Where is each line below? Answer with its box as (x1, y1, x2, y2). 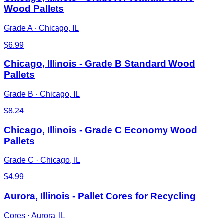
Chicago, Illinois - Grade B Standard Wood (4, 58, 195, 69)
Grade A (4, 23, 32, 32)
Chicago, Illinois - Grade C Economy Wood (4, 124, 197, 135)
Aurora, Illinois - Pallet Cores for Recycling (4, 191, 196, 202)
